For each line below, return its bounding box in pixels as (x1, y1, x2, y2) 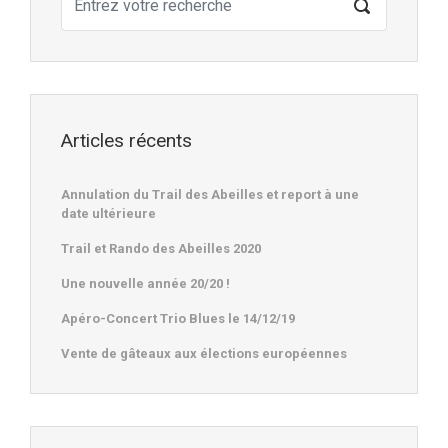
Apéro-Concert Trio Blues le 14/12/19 (61, 310, 295, 326)
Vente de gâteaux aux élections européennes (61, 345, 347, 361)
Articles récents (61, 129, 192, 153)
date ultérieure (61, 205, 156, 221)
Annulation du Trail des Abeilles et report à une (61, 186, 359, 202)
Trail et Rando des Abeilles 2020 (61, 240, 261, 256)
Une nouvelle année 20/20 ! (61, 275, 230, 291)
